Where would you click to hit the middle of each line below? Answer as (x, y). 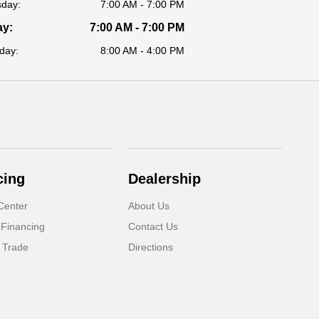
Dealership (165, 179)
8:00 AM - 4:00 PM (143, 51)
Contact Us (153, 226)
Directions (151, 247)
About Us (149, 206)
